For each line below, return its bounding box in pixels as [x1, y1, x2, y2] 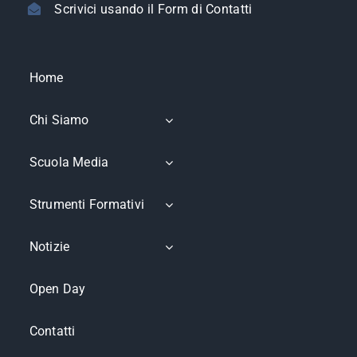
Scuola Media [29, 155, 109, 171]
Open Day [29, 281, 86, 297]
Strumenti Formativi [29, 197, 145, 213]
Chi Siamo [29, 112, 89, 128]
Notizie [29, 239, 70, 255]
